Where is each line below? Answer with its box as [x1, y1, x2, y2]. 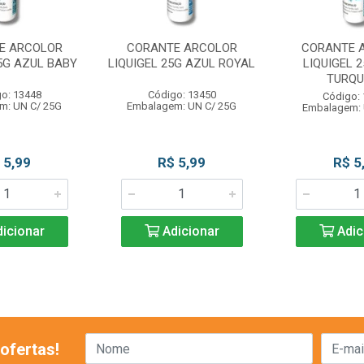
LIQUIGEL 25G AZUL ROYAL [108, 56, 256, 71]
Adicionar [158, 223, 219, 239]
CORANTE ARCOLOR [126, 41, 237, 55]
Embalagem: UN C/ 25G [127, 100, 237, 112]
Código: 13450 [147, 89, 216, 101]
